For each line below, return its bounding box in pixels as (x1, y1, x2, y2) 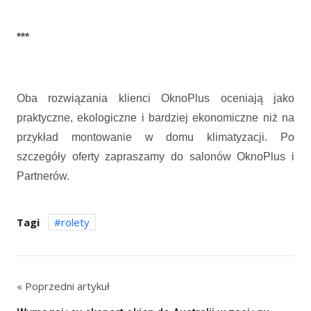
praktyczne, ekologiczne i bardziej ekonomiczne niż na (17, 111, 294, 124)
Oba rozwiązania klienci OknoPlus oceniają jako (17, 92, 294, 104)
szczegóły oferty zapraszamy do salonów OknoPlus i (17, 150, 294, 162)
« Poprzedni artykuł (17, 278, 110, 293)
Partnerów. (17, 169, 69, 182)
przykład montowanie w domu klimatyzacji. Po (17, 131, 294, 143)
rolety (61, 215, 90, 229)
